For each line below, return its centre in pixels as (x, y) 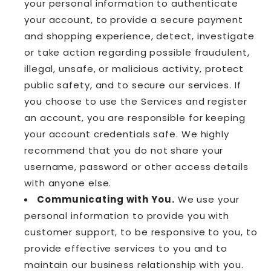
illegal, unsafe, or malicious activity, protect (134, 68)
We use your (207, 199)
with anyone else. (68, 183)
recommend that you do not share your (124, 150)
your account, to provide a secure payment (134, 19)
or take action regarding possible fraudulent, (137, 52)
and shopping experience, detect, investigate (139, 36)
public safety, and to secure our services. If (133, 85)
